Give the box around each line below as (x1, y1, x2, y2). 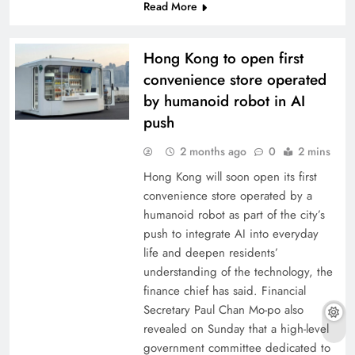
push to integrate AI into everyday (143, 225, 319, 242)
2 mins (297, 143, 330, 159)
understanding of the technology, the (143, 263, 333, 281)
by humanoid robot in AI (143, 90, 305, 112)
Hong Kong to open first (143, 48, 303, 69)
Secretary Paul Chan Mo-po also (143, 301, 303, 319)
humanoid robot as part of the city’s (143, 206, 325, 223)
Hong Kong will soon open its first (143, 168, 317, 185)
